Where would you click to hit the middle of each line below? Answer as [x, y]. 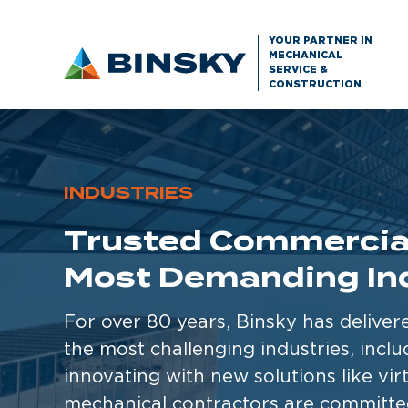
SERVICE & [298, 70]
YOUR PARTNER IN [321, 41]
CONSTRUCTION [315, 85]
